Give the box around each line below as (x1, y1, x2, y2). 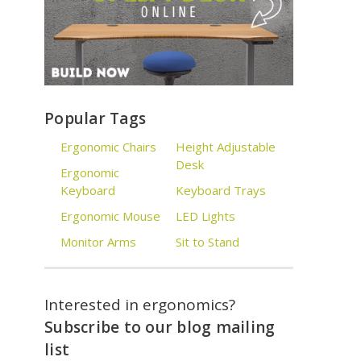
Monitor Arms (60, 234, 137, 251)
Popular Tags (44, 108, 147, 130)
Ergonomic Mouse (60, 208, 161, 225)
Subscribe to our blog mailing (44, 317, 276, 338)
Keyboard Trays (175, 182, 266, 199)
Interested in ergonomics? (44, 294, 236, 316)
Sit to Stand (175, 234, 239, 251)
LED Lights (175, 208, 235, 225)
